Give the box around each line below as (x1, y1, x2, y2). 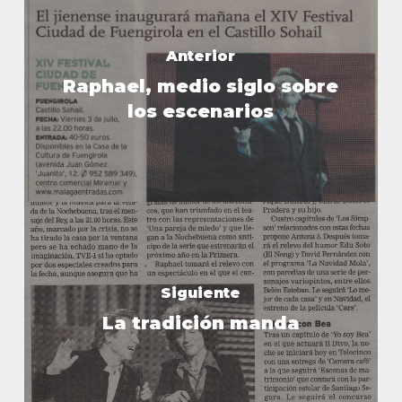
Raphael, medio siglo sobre (63, 75, 339, 98)
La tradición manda (101, 312, 300, 335)
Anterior (166, 48, 236, 66)
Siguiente (161, 284, 241, 302)
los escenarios (127, 100, 275, 123)
